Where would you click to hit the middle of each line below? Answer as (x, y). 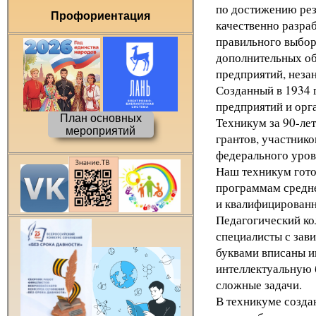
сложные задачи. (259, 284)
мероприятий (101, 131)
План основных (101, 119)
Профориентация (101, 16)
